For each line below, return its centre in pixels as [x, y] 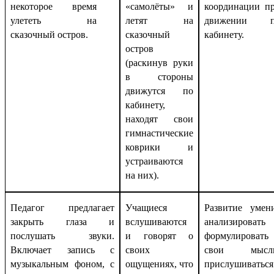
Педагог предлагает [62, 207]
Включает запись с [62, 250]
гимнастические [159, 133]
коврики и [159, 147]
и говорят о [159, 235]
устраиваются [154, 161]
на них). [142, 175]
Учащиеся [146, 207]
